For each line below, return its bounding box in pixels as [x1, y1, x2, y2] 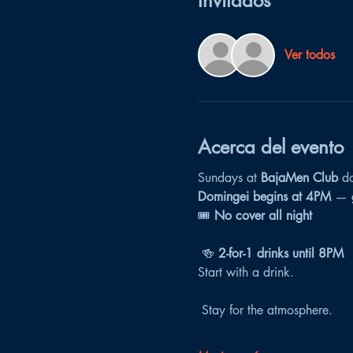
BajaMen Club [260, 169, 338, 187]
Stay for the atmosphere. [201, 302, 333, 319]
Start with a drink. [197, 264, 294, 281]
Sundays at [197, 169, 261, 187]
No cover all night [214, 207, 312, 225]
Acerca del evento [197, 135, 344, 160]
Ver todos [284, 46, 335, 64]
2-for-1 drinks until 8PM [217, 245, 344, 262]
